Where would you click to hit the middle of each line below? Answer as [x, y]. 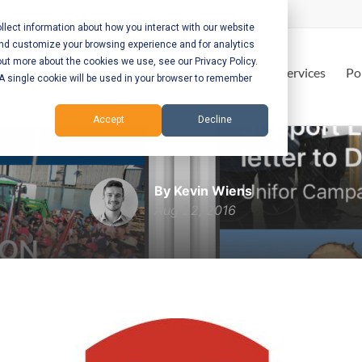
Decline [215, 120]
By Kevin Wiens [203, 191]
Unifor [181, 141]
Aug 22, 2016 [195, 210]
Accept [108, 120]
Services [303, 72]
